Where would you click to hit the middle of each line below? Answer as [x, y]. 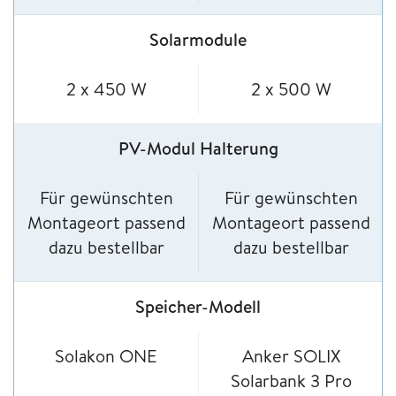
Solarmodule [198, 40]
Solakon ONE [106, 356]
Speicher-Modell [198, 307]
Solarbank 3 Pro [291, 381]
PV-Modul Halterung [198, 148]
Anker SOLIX [291, 356]
